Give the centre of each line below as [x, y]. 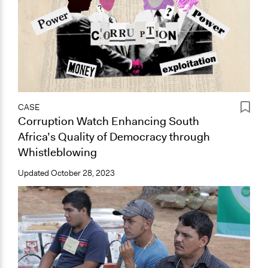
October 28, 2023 [83, 173]
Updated [34, 173]
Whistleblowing [57, 152]
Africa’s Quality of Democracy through [114, 136]
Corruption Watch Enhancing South [109, 121]
